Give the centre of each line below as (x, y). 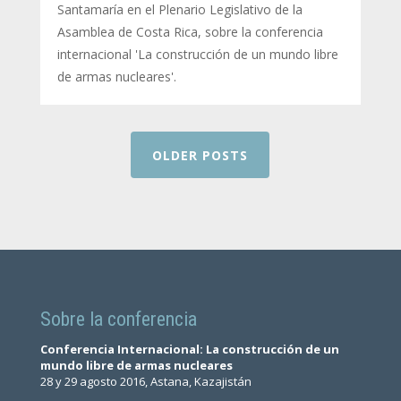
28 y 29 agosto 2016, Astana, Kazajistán (145, 381)
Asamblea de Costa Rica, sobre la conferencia (190, 32)
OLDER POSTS (200, 155)
